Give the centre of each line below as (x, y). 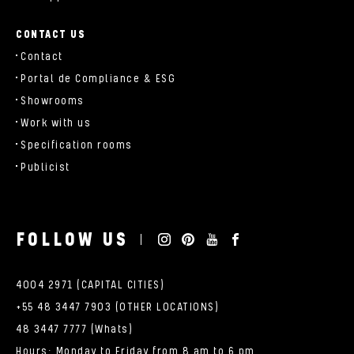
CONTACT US (51, 35)
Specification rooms (77, 146)
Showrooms (53, 102)
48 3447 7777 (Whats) (74, 330)
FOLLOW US (72, 241)
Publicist (45, 168)
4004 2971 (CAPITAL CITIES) (90, 286)
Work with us (56, 124)
